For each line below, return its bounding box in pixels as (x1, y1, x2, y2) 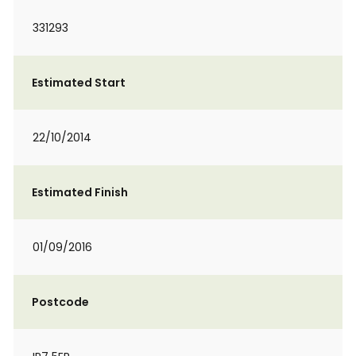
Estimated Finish (32, 184, 128, 200)
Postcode (32, 294, 89, 310)
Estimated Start (32, 75, 126, 91)
